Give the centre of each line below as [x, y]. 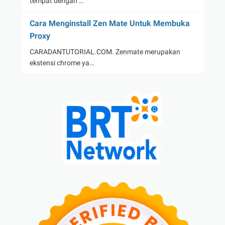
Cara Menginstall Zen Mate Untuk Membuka [109, 24]
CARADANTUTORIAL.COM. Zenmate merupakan [105, 52]
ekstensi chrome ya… [62, 63]
